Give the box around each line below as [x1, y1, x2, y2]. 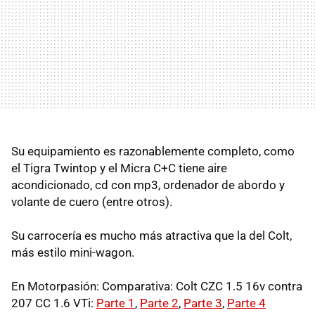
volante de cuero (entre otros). [11, 194, 172, 209]
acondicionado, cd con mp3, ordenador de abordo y [11, 177, 285, 192]
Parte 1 [96, 295, 135, 310]
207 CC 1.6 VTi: [11, 295, 96, 310]
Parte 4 [227, 295, 266, 310]
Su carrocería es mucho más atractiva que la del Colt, [11, 228, 292, 243]
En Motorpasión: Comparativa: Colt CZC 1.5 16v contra [11, 278, 302, 293]
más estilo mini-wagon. [11, 245, 134, 259]
